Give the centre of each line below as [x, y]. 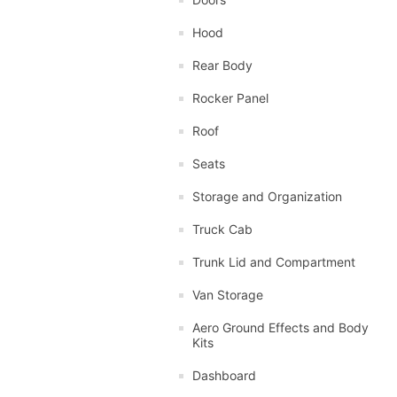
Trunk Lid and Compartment [274, 261]
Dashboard [224, 375]
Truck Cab [222, 229]
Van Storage [228, 294]
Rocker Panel [230, 97]
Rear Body [222, 65]
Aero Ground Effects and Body [280, 327]
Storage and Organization [267, 196]
